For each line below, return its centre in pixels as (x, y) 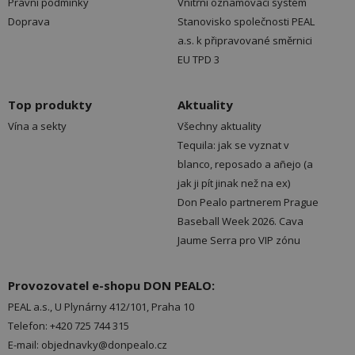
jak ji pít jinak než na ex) (234, 183)
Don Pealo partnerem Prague (248, 202)
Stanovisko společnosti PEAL (246, 22)
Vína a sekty (37, 126)
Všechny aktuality (219, 126)
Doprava (29, 22)
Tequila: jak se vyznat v (233, 145)
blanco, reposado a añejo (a (245, 164)
